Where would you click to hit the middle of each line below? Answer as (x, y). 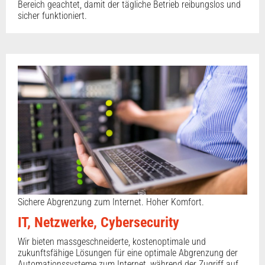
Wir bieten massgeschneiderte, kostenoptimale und (112, 241)
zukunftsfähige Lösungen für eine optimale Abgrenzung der (128, 253)
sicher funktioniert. (52, 15)
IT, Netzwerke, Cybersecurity (98, 222)
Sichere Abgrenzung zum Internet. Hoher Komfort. (111, 202)
